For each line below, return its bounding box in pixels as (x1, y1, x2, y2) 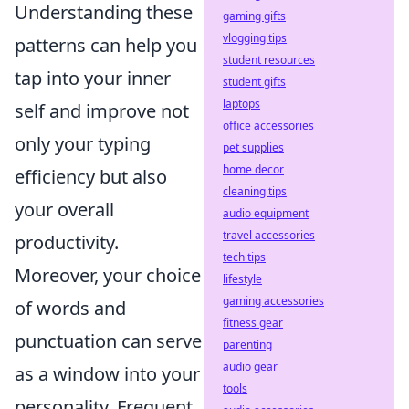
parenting (223, 337, 272, 352)
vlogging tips (223, 30, 287, 46)
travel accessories (223, 227, 315, 243)
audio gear (223, 359, 278, 374)
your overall (15, 197, 114, 222)
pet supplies (223, 140, 284, 155)
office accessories (223, 118, 314, 133)
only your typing (15, 131, 151, 156)
